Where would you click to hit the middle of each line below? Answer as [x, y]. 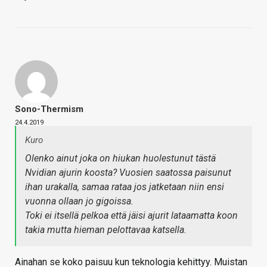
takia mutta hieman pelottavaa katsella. [106, 229]
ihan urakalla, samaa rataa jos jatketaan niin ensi [125, 187]
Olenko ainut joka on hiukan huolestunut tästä [120, 158]
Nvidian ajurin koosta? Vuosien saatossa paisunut [128, 172]
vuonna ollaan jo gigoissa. [79, 201]
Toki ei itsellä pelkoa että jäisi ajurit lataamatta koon [131, 215]
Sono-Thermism [49, 109]
